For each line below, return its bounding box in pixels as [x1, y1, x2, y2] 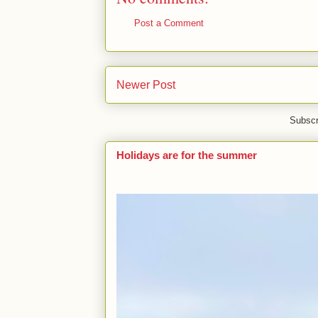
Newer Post [116, 78, 175, 91]
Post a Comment [134, 18, 204, 28]
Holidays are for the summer [116, 149, 257, 162]
